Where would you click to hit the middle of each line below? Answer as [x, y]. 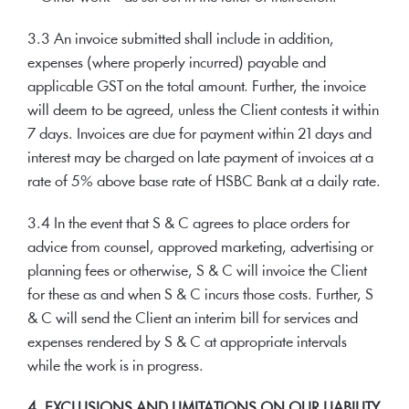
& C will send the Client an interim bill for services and [193, 319]
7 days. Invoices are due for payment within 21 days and [199, 135]
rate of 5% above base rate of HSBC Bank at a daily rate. [204, 182]
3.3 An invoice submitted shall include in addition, [181, 40]
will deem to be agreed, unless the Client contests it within [203, 111]
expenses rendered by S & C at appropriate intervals [187, 343]
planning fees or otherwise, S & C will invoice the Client [197, 272]
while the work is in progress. [115, 367]
